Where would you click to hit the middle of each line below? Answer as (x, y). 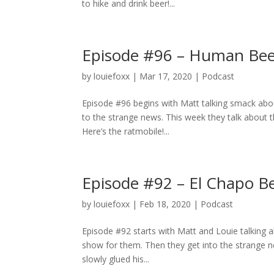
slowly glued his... (116, 259)
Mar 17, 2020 (166, 76)
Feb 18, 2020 (165, 204)
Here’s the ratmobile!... (126, 131)
